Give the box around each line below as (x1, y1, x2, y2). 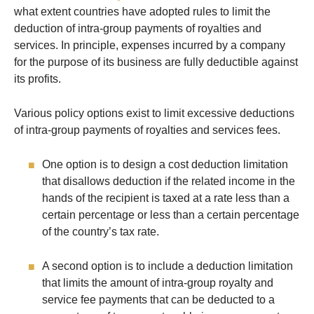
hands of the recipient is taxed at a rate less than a (42, 192, 289, 205)
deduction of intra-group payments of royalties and (14, 22, 261, 35)
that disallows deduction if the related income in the (42, 175, 295, 188)
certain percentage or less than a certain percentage (42, 209, 299, 221)
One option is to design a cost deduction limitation (42, 158, 288, 171)
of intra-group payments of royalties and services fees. (14, 124, 280, 137)
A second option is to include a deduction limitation (42, 260, 293, 273)
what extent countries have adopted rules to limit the (14, 6, 271, 18)
